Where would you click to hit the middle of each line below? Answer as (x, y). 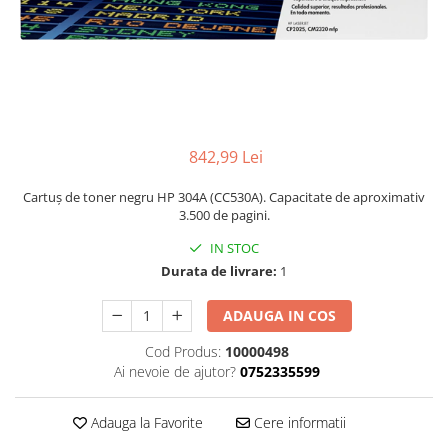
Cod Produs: (182, 351)
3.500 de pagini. (224, 214)
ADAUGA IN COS (280, 315)
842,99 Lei (226, 156)
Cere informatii (297, 422)
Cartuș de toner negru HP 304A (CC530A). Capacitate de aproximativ (224, 196)
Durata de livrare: (219, 270)
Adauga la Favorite (144, 422)
